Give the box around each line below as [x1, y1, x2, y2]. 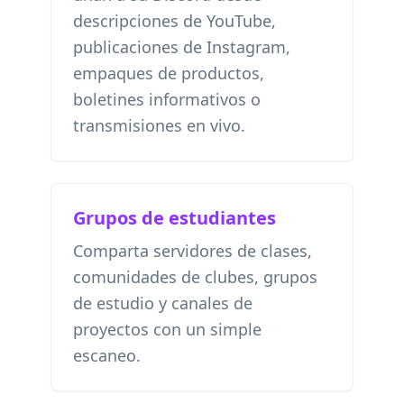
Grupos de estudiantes [73, 206, 276, 230]
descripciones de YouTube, [73, 10, 276, 32]
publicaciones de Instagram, [73, 36, 290, 58]
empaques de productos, [73, 62, 264, 84]
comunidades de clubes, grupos [73, 266, 317, 288]
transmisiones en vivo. [73, 115, 245, 136]
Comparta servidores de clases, [73, 240, 312, 262]
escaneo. [73, 344, 141, 366]
